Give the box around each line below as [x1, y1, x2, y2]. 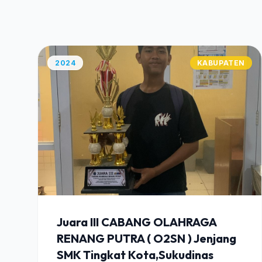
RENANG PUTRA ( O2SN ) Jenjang [57, 231, 236, 246]
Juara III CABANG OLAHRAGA [57, 215, 216, 229]
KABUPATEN [196, 58, 245, 67]
